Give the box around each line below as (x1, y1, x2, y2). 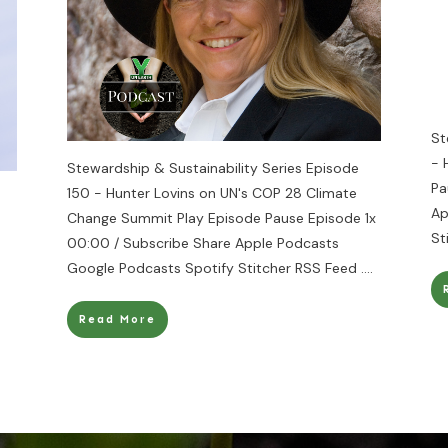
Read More (79, 313, 157, 326)
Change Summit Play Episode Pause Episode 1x (67, 209, 377, 227)
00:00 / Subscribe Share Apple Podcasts (67, 234, 340, 252)
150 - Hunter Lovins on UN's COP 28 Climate (67, 184, 358, 202)
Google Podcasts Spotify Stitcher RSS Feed (67, 259, 362, 277)
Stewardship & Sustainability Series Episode (67, 159, 360, 177)
